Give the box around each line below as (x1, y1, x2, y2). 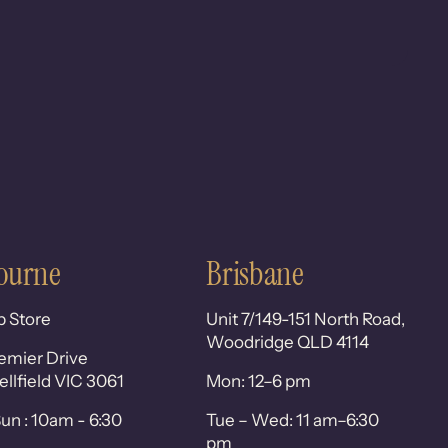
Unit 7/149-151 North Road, (206, 309, 406, 330)
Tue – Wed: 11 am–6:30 (206, 410, 380, 431)
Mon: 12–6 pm (206, 371, 312, 392)
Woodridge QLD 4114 (206, 332, 370, 353)
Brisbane (206, 252, 304, 296)
